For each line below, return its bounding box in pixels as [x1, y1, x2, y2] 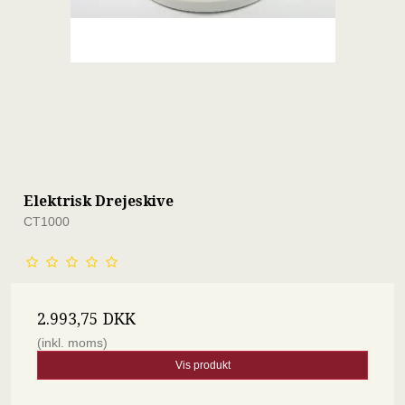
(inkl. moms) [37, 334, 108, 350]
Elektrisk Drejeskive [24, 192, 174, 210]
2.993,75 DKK [37, 309, 136, 328]
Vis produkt [174, 358, 231, 372]
